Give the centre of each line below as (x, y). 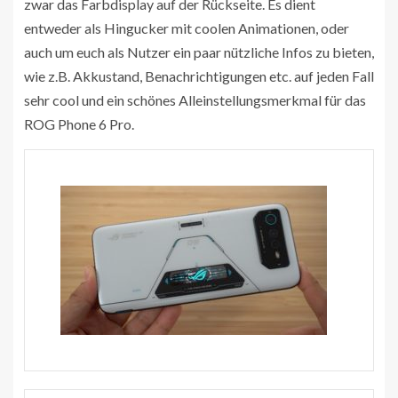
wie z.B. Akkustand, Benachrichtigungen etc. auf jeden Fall (199, 76)
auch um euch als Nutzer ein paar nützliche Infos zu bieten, (199, 52)
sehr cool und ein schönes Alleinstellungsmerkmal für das (195, 99)
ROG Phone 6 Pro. (79, 123)
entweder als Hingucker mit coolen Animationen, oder (187, 28)
